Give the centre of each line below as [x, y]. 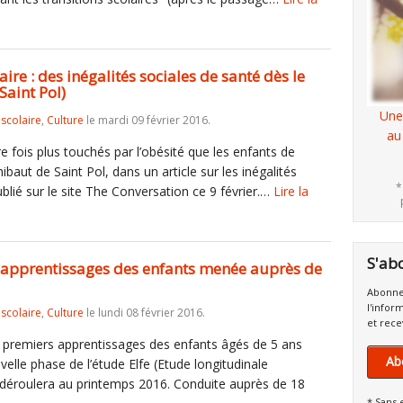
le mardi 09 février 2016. [147, 120]
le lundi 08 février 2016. [144, 313]
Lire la [291, 191]
